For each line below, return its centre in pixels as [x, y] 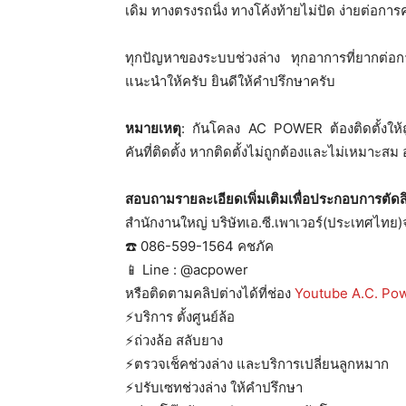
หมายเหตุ [153, 128]
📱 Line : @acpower [187, 269]
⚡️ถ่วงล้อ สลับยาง [174, 340]
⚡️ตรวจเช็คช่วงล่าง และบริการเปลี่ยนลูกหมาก [257, 363]
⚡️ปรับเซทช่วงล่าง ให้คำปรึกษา [214, 387]
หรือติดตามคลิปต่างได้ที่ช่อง [210, 293]
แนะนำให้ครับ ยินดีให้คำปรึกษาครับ [230, 81]
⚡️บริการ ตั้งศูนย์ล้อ [180, 316]
